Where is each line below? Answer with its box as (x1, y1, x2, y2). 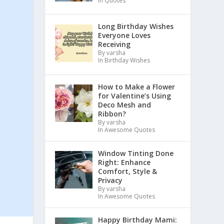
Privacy (97, 175, 122, 185)
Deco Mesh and (97, 100, 151, 110)
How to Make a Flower (97, 82, 175, 92)
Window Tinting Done (97, 148, 173, 158)
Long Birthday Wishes (97, 21, 173, 31)
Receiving (97, 39, 130, 49)
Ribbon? (97, 109, 126, 119)
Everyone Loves (97, 30, 150, 40)
